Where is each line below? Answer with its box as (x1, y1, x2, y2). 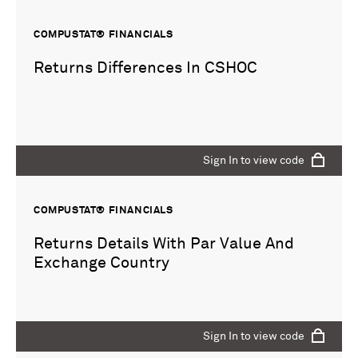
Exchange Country (34, 255, 169, 272)
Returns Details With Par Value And (34, 236, 294, 253)
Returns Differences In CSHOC (34, 60, 257, 77)
